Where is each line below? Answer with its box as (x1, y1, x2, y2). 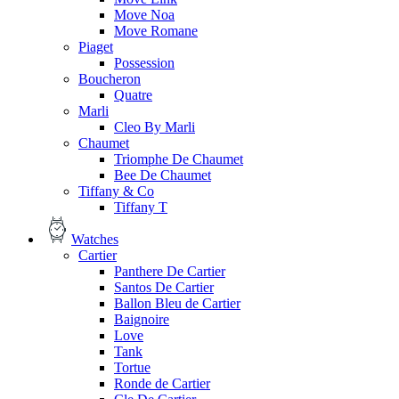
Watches (71, 231, 118, 247)
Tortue (114, 359, 151, 375)
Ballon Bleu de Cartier (114, 295, 240, 311)
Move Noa (114, 6, 175, 22)
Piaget (78, 38, 113, 54)
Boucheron (78, 70, 141, 86)
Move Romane (114, 22, 198, 38)
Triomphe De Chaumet (114, 151, 243, 167)
